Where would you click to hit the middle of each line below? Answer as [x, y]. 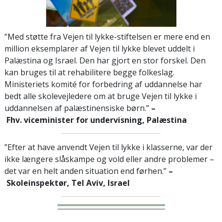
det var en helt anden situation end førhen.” [86, 171]
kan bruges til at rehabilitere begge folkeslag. [89, 73]
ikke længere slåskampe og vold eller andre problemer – [109, 159]
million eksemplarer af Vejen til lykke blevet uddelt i [100, 49]
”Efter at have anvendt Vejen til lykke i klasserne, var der [109, 147]
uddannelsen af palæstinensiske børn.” [78, 108]
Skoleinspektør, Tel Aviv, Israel [67, 183]
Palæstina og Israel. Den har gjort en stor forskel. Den [105, 61]
